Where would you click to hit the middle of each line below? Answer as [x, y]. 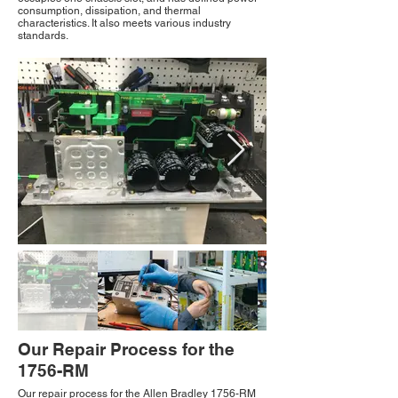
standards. [43, 36]
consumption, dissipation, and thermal [109, 11]
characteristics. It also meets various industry [124, 24]
